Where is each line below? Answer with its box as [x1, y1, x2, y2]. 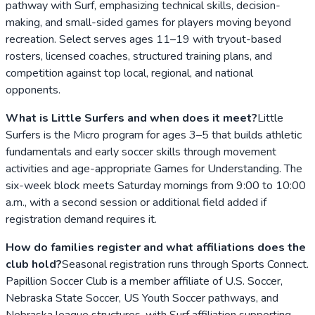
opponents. [6, 82, 60, 98]
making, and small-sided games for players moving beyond [6, 14, 291, 30]
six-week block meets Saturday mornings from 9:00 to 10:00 [6, 177, 306, 193]
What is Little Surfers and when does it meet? [6, 110, 257, 126]
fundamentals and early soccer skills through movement [6, 143, 276, 160]
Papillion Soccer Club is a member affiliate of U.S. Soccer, [6, 273, 283, 289]
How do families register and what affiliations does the [6, 239, 306, 255]
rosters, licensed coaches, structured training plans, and [6, 48, 272, 64]
